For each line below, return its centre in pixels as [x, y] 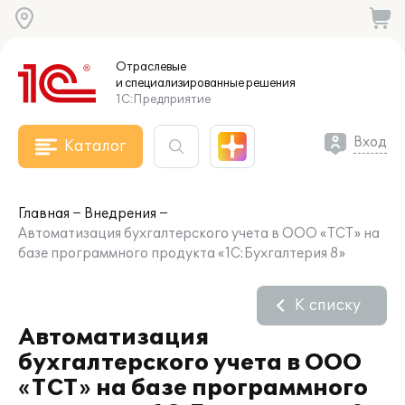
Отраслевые [151, 67]
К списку [328, 306]
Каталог [95, 146]
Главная [44, 214]
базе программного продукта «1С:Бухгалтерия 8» [182, 254]
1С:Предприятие [163, 99]
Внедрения [120, 214]
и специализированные [180, 83]
